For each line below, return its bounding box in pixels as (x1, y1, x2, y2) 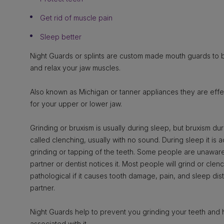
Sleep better (40, 32, 81, 41)
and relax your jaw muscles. (30, 63, 120, 72)
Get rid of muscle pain (40, 13, 112, 22)
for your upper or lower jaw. (30, 99, 122, 108)
